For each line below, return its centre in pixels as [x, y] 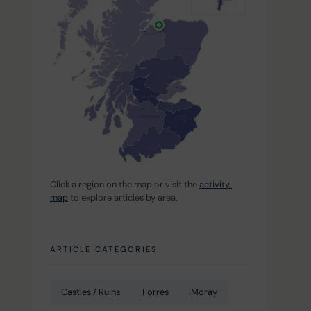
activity [216, 185]
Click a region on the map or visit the [125, 185]
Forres [155, 292]
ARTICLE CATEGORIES [104, 250]
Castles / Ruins [91, 292]
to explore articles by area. [123, 198]
